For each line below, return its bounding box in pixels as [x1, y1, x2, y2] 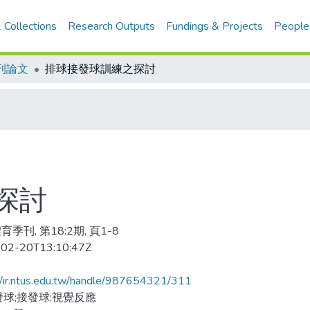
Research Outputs [68, 19, 156, 34]
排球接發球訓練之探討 [45, 62, 156, 77]
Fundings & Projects [166, 19, 264, 34]
